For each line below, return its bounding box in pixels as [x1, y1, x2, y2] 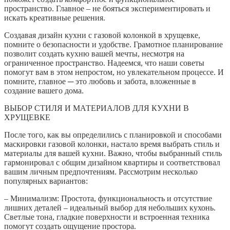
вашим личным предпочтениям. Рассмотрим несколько [4, 167, 198, 176]
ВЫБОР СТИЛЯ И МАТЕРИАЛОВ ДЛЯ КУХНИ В [4, 103, 189, 112]
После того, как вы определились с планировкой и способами [4, 130, 222, 139]
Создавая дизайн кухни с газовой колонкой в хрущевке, [4, 30, 200, 40]
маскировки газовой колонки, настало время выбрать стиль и [4, 139, 220, 148]
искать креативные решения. [4, 13, 105, 22]
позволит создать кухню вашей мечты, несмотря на [4, 49, 184, 58]
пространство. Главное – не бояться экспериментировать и [4, 4, 210, 13]
